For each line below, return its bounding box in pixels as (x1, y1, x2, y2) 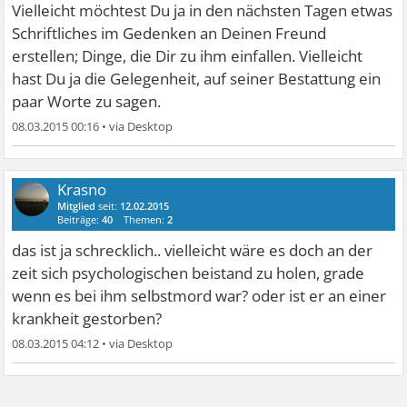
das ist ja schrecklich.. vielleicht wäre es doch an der (12, 240, 373, 262)
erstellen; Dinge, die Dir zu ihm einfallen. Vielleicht (12, 45, 363, 67)
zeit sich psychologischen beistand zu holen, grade (12, 263, 365, 284)
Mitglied (57, 199, 96, 213)
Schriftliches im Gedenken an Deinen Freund (12, 23, 327, 45)
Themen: (124, 213, 168, 227)
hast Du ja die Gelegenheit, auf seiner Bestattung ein (12, 68, 382, 90)
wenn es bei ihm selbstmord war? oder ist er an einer (12, 285, 387, 307)
